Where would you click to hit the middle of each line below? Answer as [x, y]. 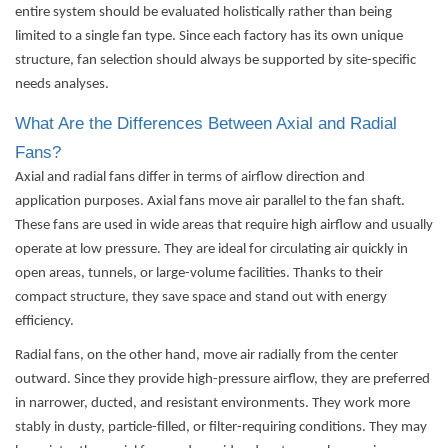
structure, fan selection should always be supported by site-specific [215, 60]
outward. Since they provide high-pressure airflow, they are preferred [222, 380]
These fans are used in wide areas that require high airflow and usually [224, 225]
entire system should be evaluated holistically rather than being [203, 12]
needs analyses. [62, 84]
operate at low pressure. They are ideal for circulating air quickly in [211, 249]
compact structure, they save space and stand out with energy [201, 297]
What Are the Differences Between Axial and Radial [206, 122]
